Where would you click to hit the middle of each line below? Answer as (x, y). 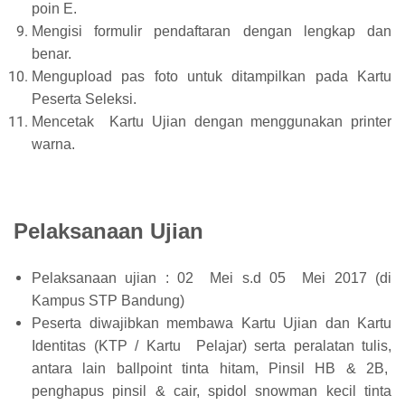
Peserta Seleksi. (86, 99)
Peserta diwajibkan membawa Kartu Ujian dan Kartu (212, 323)
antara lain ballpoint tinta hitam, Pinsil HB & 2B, (212, 368)
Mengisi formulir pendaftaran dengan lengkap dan (212, 31)
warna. (53, 144)
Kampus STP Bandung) (110, 301)
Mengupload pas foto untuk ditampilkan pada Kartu (212, 76)
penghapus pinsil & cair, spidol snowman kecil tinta (212, 391)
